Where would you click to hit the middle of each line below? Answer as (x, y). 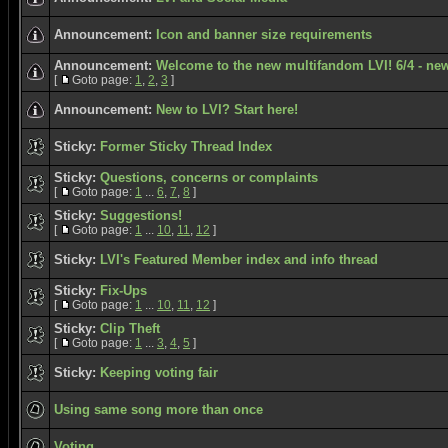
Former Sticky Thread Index (186, 146)
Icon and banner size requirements (264, 34)
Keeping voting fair (159, 372)
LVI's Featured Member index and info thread (239, 259)
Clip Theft (130, 328)
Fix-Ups (123, 290)
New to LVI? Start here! (227, 109)
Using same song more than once (158, 409)
